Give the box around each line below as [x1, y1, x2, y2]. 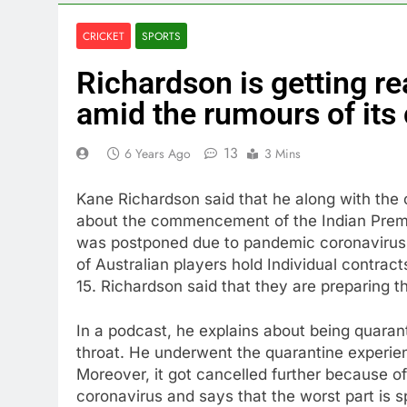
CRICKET [83, 28, 124, 44]
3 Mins [264, 144, 301, 163]
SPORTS [142, 28, 181, 44]
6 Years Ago [124, 144, 191, 163]
